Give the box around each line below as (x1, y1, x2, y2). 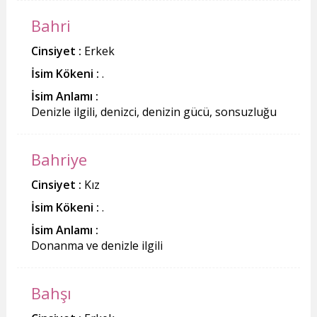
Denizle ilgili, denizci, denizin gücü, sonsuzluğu (30, 103, 277, 120)
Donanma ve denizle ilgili (30, 237, 163, 253)
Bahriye (30, 148, 87, 170)
